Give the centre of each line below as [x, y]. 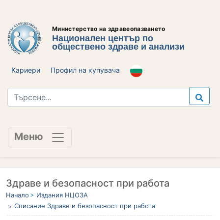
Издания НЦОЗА [62, 195]
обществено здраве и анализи [118, 47]
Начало [17, 195]
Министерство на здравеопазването [109, 29]
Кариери [26, 70]
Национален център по [103, 38]
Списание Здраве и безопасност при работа [85, 206]
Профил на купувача [85, 70]
